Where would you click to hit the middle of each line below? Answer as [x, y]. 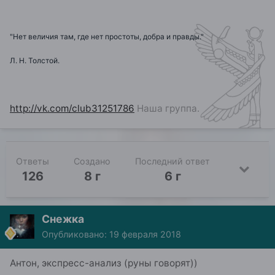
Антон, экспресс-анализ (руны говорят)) [104, 263]
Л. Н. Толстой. [35, 60]
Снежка [63, 219]
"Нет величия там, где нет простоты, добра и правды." [107, 36]
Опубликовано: [76, 234]
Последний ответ [172, 161]
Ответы [33, 161]
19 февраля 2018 [145, 234]
